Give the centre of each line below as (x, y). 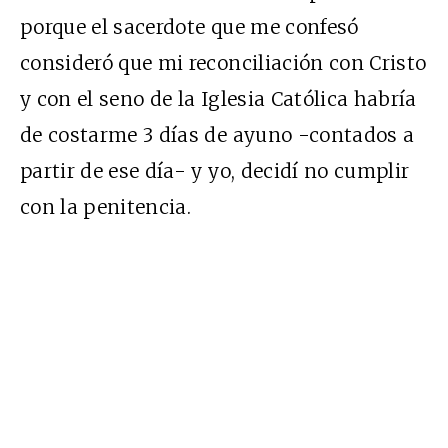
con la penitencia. (106, 206)
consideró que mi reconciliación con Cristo (223, 62)
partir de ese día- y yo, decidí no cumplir (215, 170)
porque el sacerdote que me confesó (189, 26)
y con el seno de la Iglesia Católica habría (218, 98)
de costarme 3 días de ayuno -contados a (217, 134)
